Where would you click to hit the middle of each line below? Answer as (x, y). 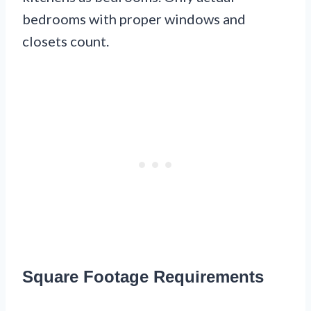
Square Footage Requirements (143, 277)
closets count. (66, 41)
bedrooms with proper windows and (134, 19)
